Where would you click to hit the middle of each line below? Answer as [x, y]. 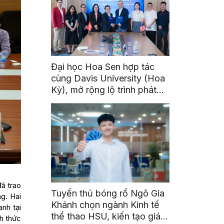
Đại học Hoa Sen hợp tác [103, 67]
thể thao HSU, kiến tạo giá [106, 216]
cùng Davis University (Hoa [108, 78]
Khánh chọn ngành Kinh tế [105, 205]
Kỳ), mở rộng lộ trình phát [104, 90]
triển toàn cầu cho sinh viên [108, 101]
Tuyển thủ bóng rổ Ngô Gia [108, 193]
